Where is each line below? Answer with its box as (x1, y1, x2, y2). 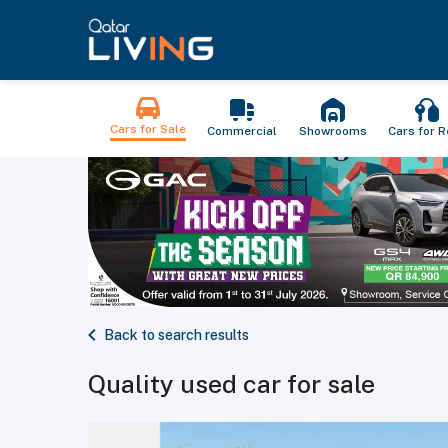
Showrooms (298, 123, 367, 138)
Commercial (207, 123, 278, 138)
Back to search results (104, 327, 249, 343)
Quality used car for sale (88, 369, 375, 399)
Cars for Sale (109, 122, 186, 136)
